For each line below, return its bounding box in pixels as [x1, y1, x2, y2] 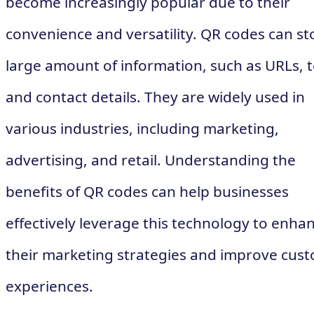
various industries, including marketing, [6, 118, 279, 139]
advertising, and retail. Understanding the [6, 150, 296, 170]
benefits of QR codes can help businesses [6, 182, 289, 202]
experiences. [6, 276, 93, 296]
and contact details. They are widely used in [6, 87, 305, 107]
